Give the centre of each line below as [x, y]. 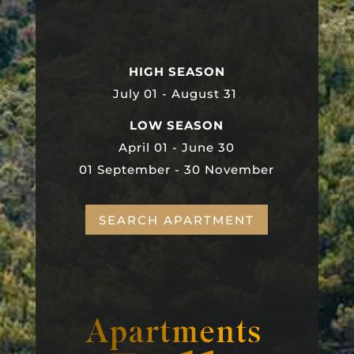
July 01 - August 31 [177, 94]
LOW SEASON [177, 125]
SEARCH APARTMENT [177, 220]
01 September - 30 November [177, 169]
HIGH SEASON [177, 72]
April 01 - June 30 [177, 147]
